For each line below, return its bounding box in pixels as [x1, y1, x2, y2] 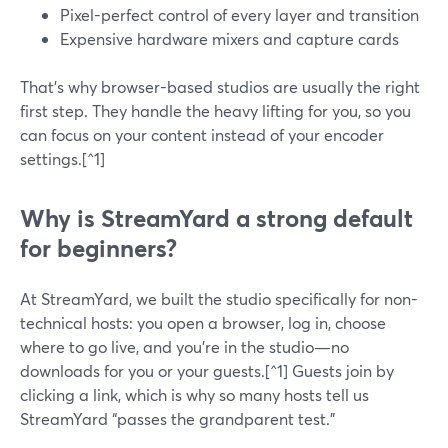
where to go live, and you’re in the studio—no [20, 336, 349, 357]
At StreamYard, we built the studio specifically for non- [20, 288, 418, 309]
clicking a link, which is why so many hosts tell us [20, 384, 369, 405]
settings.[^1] [20, 148, 105, 169]
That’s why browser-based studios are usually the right [20, 76, 420, 97]
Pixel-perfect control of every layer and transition [60, 4, 419, 25]
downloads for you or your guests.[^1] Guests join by [20, 360, 394, 381]
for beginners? [20, 232, 177, 264]
